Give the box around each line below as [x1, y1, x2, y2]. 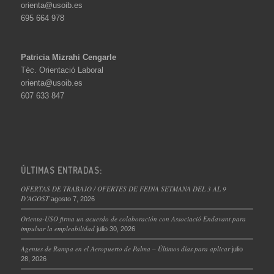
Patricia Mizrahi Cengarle [20, 53, 116, 62]
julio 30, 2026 [96, 224, 135, 232]
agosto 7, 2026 [50, 194, 95, 202]
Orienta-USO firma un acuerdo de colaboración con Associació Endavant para [20, 213, 246, 223]
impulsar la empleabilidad [20, 223, 95, 233]
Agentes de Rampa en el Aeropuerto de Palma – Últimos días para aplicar [20, 243, 230, 253]
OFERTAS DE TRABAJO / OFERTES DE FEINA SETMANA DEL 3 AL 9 [20, 183, 226, 193]
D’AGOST [20, 193, 49, 203]
